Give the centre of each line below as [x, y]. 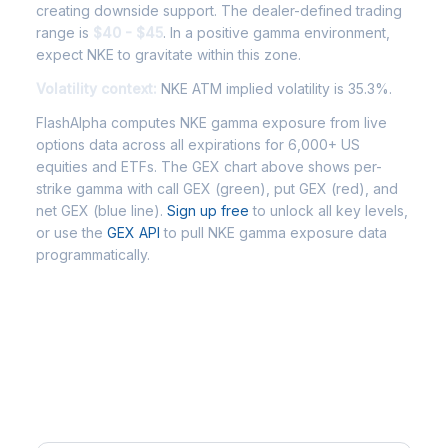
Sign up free [208, 210]
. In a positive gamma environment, [276, 32]
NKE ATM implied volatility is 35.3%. [274, 88]
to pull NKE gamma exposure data [273, 232]
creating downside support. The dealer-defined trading [219, 10]
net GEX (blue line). [101, 210]
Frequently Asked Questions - [201, 388]
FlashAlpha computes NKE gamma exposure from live [211, 122]
